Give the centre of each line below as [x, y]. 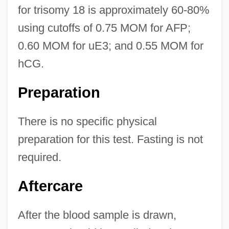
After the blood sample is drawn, [97, 215]
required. [39, 157]
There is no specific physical [87, 122]
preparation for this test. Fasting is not [110, 140]
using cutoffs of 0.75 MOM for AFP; [104, 28]
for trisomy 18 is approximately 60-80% [113, 10]
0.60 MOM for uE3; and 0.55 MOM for [110, 46]
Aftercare [50, 186]
